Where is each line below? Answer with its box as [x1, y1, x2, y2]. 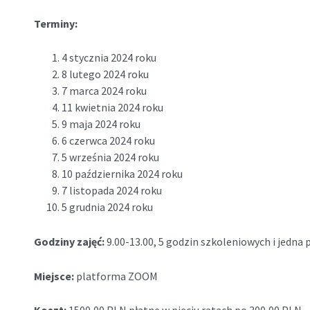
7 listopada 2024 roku [61, 183, 162, 198]
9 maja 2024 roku [61, 117, 140, 131]
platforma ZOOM [75, 268, 158, 283]
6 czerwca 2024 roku [61, 134, 155, 148]
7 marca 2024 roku [61, 84, 147, 98]
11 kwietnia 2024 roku [61, 100, 163, 115]
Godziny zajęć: [33, 235, 107, 248]
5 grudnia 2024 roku [61, 200, 153, 215]
